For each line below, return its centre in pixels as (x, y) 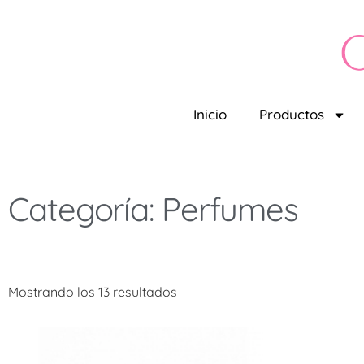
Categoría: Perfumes (154, 209)
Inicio (210, 115)
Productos (292, 115)
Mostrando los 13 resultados (93, 292)
